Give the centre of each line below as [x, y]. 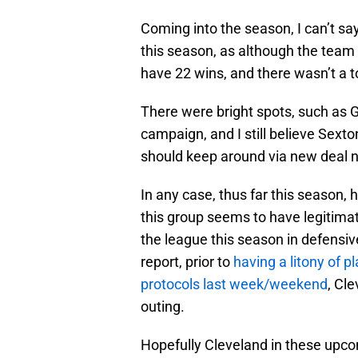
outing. [163, 307]
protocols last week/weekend [234, 284]
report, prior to [187, 262]
